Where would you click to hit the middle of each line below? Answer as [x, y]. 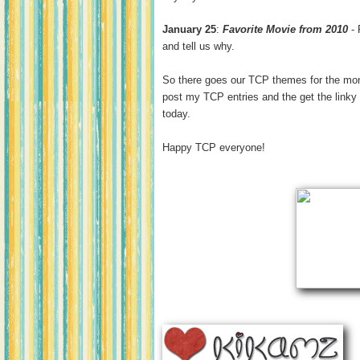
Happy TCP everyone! [214, 147]
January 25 [189, 29]
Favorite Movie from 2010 [285, 29]
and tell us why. [198, 46]
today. [176, 114]
